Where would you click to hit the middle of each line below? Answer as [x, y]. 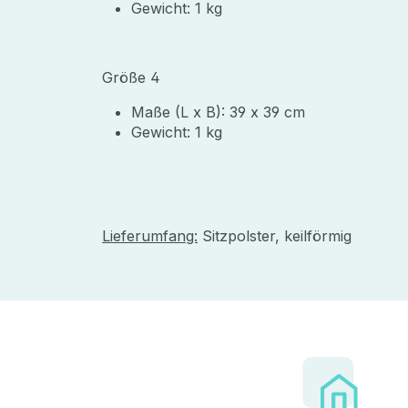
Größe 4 [131, 77]
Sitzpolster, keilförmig [275, 235]
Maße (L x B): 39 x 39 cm [218, 112]
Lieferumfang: [150, 235]
